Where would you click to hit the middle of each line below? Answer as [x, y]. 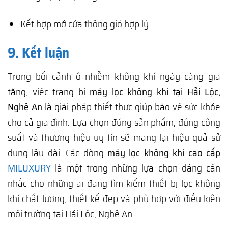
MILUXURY [29, 168]
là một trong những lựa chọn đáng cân [136, 168]
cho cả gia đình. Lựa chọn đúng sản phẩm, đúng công [114, 122]
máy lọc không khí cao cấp [164, 152]
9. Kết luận [38, 53]
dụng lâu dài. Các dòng [58, 152]
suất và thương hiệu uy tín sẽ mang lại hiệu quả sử [114, 137]
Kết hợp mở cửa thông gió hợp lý [84, 24]
